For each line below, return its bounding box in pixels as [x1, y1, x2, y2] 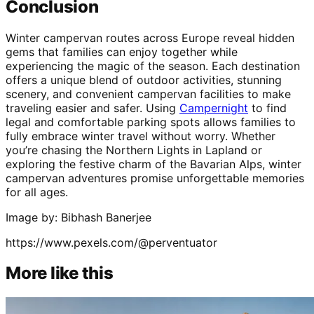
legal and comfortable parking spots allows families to [6, 114, 296, 129]
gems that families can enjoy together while [6, 44, 238, 59]
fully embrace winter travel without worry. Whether [6, 128, 275, 143]
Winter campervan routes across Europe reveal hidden [6, 30, 294, 45]
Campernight [179, 100, 248, 115]
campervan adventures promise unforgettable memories [6, 170, 304, 185]
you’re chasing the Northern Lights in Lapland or [6, 142, 262, 157]
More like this [6, 263, 114, 284]
